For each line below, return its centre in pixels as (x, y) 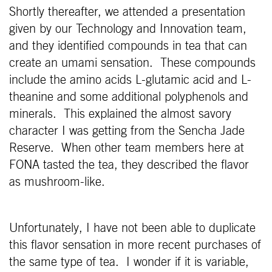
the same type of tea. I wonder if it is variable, (129, 262)
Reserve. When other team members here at (127, 148)
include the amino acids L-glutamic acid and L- (130, 80)
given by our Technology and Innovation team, (128, 29)
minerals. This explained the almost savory (120, 114)
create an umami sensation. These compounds (132, 63)
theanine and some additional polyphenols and (129, 97)
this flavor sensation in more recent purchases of (135, 245)
